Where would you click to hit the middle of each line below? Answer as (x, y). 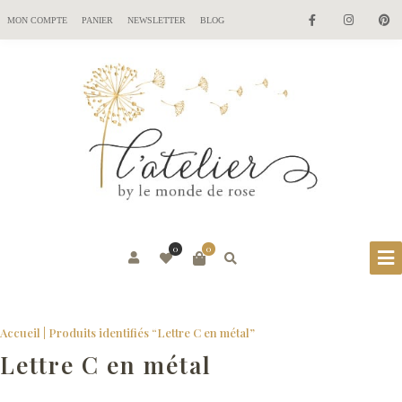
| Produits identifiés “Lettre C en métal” (148, 332)
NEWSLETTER (157, 20)
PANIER (97, 20)
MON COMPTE (37, 20)
